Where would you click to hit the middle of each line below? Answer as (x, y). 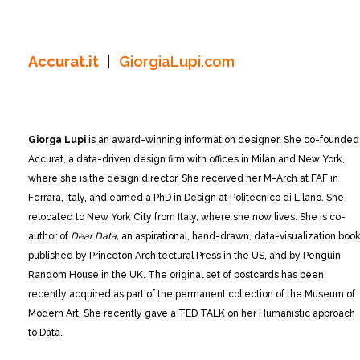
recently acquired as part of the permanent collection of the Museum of (192, 294)
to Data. (45, 332)
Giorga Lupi (58, 139)
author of (49, 236)
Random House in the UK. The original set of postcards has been (176, 274)
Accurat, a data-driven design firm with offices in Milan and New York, (186, 159)
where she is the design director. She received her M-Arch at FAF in (183, 178)
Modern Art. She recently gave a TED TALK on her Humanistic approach (192, 313)
